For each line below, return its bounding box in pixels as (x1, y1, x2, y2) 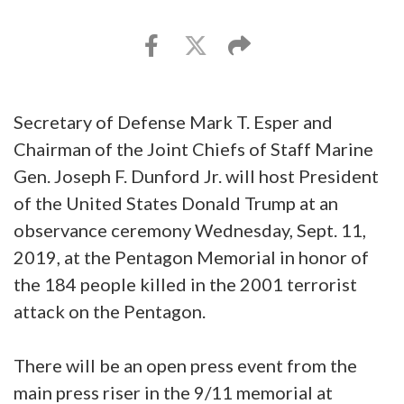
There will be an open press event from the (14, 353, 357, 376)
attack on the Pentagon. (14, 299, 206, 322)
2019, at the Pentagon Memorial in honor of (14, 245, 369, 268)
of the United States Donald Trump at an (14, 191, 338, 214)
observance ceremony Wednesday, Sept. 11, (14, 218, 366, 241)
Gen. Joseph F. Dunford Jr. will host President (14, 164, 379, 187)
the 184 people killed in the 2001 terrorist (14, 272, 357, 295)
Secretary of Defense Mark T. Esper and (14, 110, 333, 133)
